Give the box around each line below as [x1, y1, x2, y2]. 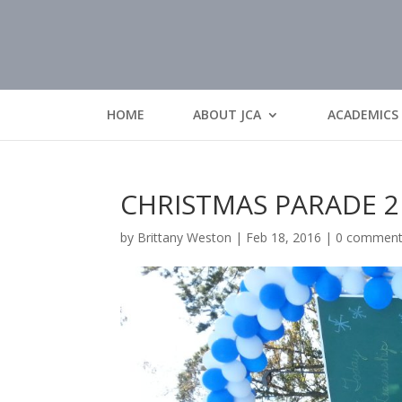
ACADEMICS [328, 106, 398, 123]
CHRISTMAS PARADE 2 [120, 186, 400, 223]
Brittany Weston [137, 229, 232, 246]
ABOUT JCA [193, 106, 261, 123]
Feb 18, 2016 [246, 229, 322, 246]
